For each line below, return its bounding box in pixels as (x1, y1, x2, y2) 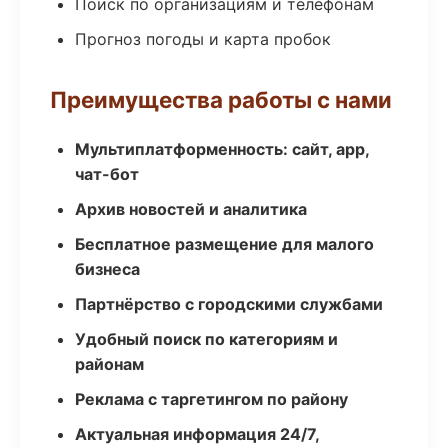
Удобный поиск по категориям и (75, 329, 338, 349)
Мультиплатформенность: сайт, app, (75, 139, 369, 159)
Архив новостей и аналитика (75, 199, 307, 219)
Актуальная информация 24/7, (75, 424, 319, 444)
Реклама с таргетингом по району (75, 389, 348, 409)
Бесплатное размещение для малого (75, 234, 374, 254)
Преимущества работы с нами (50, 86, 392, 113)
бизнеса (75, 259, 140, 279)
